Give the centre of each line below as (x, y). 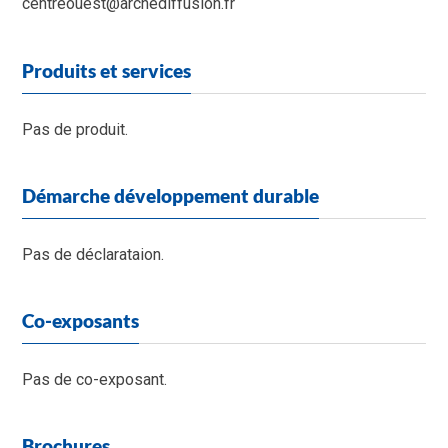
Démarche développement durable (171, 196)
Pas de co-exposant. (95, 379)
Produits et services (107, 71)
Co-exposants (81, 321)
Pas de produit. (77, 129)
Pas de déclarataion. (93, 254)
